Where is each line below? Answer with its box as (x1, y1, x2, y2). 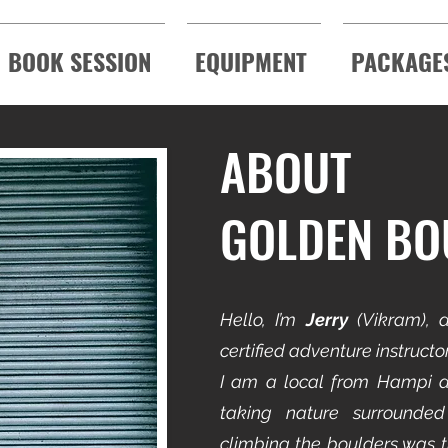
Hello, (220, 309, 266, 330)
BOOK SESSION (8, 43, 151, 79)
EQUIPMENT (195, 43, 307, 79)
